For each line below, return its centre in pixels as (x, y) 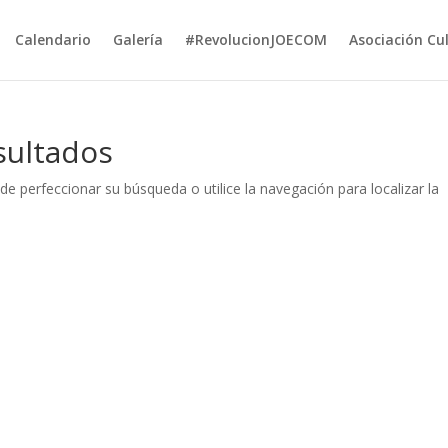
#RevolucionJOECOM (255, 39)
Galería (137, 39)
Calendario (52, 39)
